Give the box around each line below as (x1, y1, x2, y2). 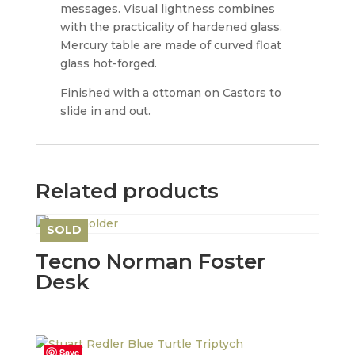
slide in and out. (59, 104, 151, 118)
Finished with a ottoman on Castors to (59, 86, 281, 100)
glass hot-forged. (59, 56, 157, 71)
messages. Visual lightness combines (59, 2, 275, 16)
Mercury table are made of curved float (59, 38, 281, 52)
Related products (35, 178, 219, 204)
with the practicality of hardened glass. (59, 20, 282, 34)
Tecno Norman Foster (35, 249, 265, 274)
